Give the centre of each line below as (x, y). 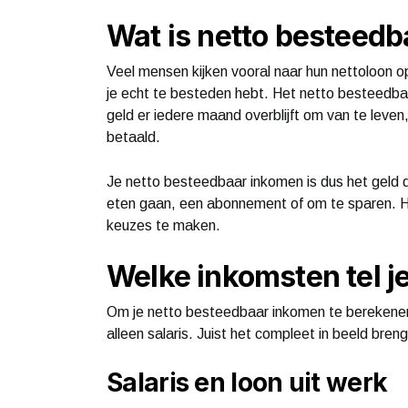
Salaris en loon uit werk (247, 382)
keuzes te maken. (163, 225)
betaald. (133, 137)
